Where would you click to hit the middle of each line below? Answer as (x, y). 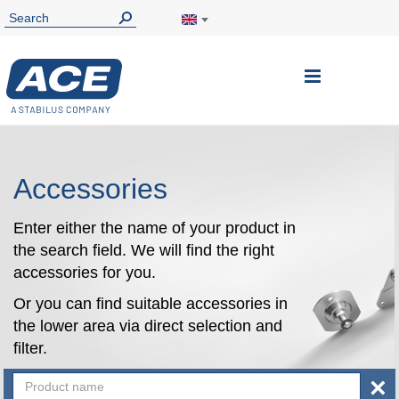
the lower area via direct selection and (148, 326)
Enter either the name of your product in (155, 228)
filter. (30, 348)
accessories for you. (87, 273)
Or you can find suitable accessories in (151, 304)
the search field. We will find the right (144, 250)
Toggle (346, 75)
